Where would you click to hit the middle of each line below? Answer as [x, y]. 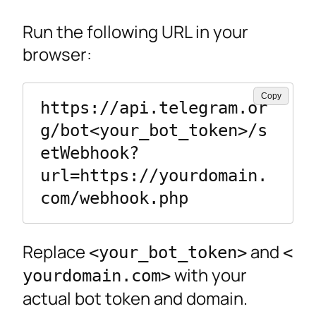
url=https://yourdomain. [154, 175]
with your [209, 275]
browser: [57, 54]
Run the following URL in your [135, 31]
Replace [56, 252]
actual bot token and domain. [135, 298]
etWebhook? [90, 153]
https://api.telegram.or [154, 108]
